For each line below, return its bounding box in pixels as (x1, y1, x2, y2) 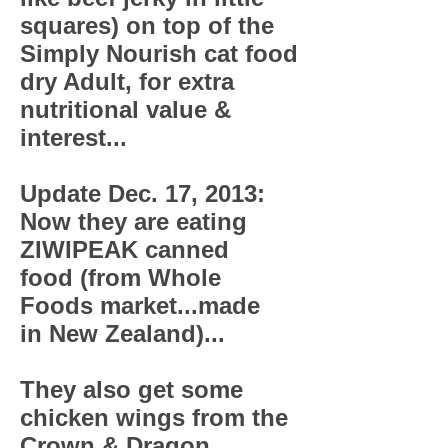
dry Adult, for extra (20, 68, 234, 95)
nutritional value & (20, 96, 231, 123)
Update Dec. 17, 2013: (20, 180, 265, 207)
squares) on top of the (20, 12, 274, 39)
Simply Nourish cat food (20, 40, 298, 67)
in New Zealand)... (20, 320, 225, 347)
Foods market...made (20, 292, 260, 319)
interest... (20, 124, 127, 151)
